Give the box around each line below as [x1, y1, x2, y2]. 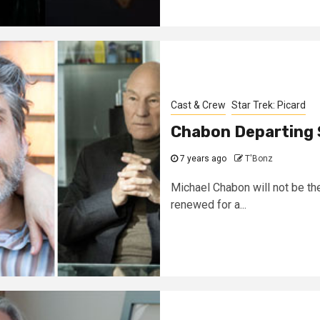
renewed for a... [171, 198, 246, 211]
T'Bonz [245, 154, 273, 164]
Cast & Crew [171, 99, 226, 111]
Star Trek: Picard [231, 99, 306, 111]
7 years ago [178, 154, 226, 164]
